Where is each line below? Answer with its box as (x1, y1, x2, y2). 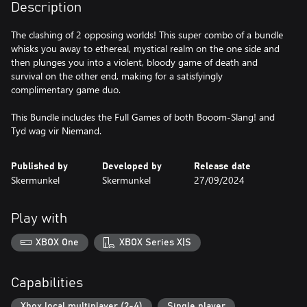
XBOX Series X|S (119, 237, 191, 247)
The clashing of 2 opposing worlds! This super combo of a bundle (11, 28, 283, 41)
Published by (11, 162, 68, 171)
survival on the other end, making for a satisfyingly (11, 69, 223, 82)
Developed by (102, 162, 162, 171)
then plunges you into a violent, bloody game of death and (11, 56, 258, 69)
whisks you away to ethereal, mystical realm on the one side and (11, 42, 280, 55)
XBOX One (36, 237, 79, 247)
